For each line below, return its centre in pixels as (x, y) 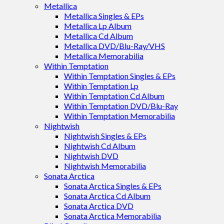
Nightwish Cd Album (100, 146)
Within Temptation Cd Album (114, 96)
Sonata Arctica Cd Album (107, 196)
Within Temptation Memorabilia (119, 116)
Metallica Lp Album (98, 26)
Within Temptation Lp (101, 86)
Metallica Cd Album (98, 36)
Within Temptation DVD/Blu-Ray (121, 106)
